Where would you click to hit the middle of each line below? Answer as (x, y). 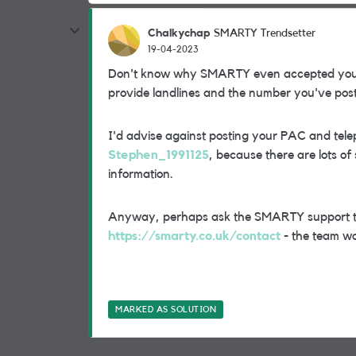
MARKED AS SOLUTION (166, 310)
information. (141, 174)
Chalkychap (179, 33)
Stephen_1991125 (159, 155)
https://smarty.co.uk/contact (194, 236)
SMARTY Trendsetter (265, 33)
